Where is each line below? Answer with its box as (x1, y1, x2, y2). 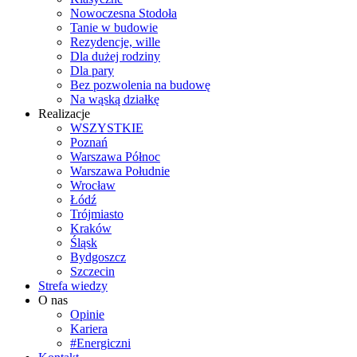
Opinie (70, 308, 104, 321)
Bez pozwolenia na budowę (70, 78, 210, 92)
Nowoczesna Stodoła (70, 6, 177, 20)
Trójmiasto (70, 207, 124, 221)
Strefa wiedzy (38, 279, 108, 292)
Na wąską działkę (70, 92, 159, 106)
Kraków (70, 222, 112, 235)
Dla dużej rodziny (70, 49, 160, 63)
